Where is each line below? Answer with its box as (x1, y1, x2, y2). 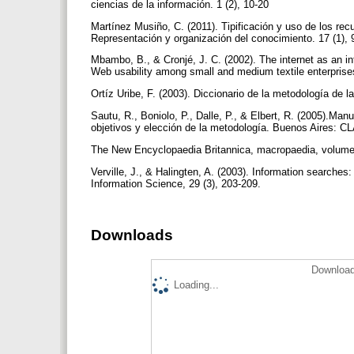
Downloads (91, 226, 173, 243)
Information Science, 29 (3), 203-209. (91, 177, 264, 190)
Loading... (174, 278, 219, 291)
